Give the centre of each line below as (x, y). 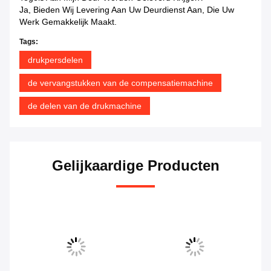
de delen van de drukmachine (85, 106)
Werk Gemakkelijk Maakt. (68, 22)
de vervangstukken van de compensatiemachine (120, 83)
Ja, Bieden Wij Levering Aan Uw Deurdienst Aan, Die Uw (127, 10)
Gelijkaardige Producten (135, 166)
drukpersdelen (55, 60)
